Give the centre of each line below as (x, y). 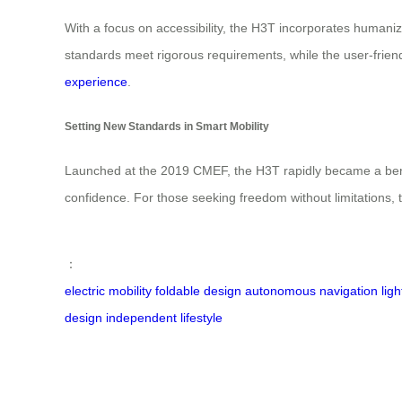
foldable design (198, 291)
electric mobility (108, 291)
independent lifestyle (164, 318)
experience (96, 82)
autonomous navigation (311, 291)
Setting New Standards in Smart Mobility (167, 126)
